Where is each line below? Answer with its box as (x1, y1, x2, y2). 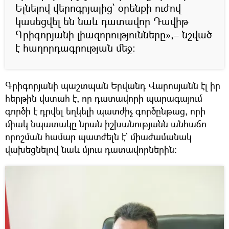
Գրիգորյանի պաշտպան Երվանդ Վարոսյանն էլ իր (5, 79, 220, 92)
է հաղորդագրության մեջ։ (15, 41, 135, 55)
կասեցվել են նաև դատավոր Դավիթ (15, 14, 188, 29)
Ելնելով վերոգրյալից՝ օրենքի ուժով (15, 1, 181, 15)
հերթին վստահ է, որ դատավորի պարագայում (5, 92, 202, 105)
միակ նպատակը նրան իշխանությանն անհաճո (5, 118, 207, 130)
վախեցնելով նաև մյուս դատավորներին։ (5, 143, 177, 156)
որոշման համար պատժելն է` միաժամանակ (5, 130, 192, 143)
